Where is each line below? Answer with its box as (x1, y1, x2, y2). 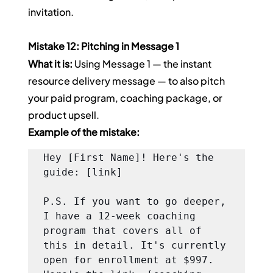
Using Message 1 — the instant (73, 57, 214, 71)
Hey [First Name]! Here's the (43, 152, 214, 164)
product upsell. (28, 108, 100, 122)
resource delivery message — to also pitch (28, 74, 227, 88)
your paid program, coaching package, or (28, 91, 225, 105)
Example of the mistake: (28, 126, 140, 139)
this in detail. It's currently (43, 239, 227, 252)
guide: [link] (43, 166, 123, 179)
